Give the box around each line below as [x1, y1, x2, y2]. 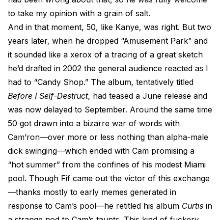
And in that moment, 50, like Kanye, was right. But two [8, 22, 211, 32]
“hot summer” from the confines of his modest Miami [8, 160, 206, 169]
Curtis [182, 201, 203, 211]
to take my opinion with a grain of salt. [8, 8, 150, 18]
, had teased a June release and [88, 91, 207, 101]
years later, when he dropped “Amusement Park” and [8, 36, 208, 46]
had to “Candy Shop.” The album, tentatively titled [8, 77, 193, 87]
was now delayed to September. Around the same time [8, 105, 212, 114]
